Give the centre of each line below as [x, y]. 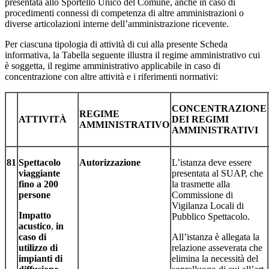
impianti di [41, 258]
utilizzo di [38, 247]
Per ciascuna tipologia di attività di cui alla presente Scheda [116, 44]
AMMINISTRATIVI [215, 130]
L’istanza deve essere [212, 162]
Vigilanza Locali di [208, 205]
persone [35, 195]
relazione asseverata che [217, 247]
